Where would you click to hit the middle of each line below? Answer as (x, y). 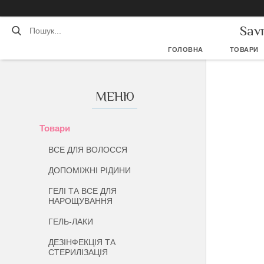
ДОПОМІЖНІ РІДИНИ (90, 170)
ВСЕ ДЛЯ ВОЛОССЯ (88, 150)
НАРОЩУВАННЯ (81, 201)
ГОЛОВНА (186, 49)
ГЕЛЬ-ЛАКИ (71, 222)
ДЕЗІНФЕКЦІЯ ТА (82, 242)
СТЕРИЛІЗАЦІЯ (78, 252)
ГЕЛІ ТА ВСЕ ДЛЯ (83, 191)
